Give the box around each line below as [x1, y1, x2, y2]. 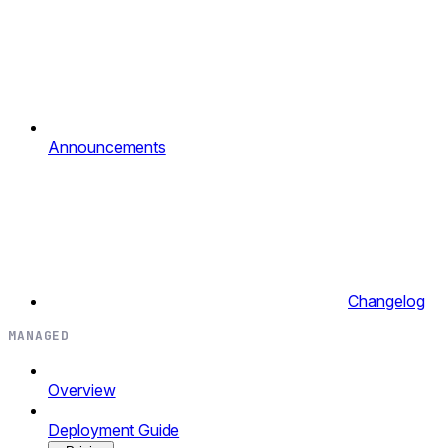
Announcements [48, 136, 166, 157]
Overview [48, 379, 116, 400]
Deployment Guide [48, 419, 180, 440]
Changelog [348, 290, 425, 311]
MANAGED [8, 326, 71, 344]
